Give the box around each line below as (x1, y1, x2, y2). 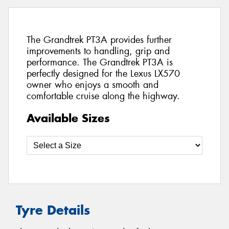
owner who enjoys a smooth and (27, 79, 158, 91)
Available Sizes (27, 110, 110, 125)
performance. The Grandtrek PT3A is (27, 56, 173, 69)
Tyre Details (16, 201, 90, 218)
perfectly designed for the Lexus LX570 (27, 67, 180, 80)
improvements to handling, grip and (27, 45, 170, 58)
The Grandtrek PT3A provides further (27, 34, 172, 47)
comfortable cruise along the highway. (27, 90, 180, 103)
